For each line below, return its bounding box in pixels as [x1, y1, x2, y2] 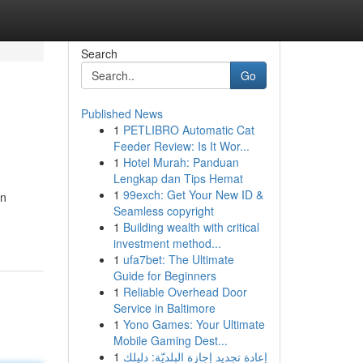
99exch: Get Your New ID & [122, 186, 263, 203]
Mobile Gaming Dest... [113, 332, 228, 348]
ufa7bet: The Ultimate [122, 251, 234, 267]
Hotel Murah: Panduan [122, 154, 239, 170]
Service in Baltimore [113, 300, 216, 316]
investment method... [113, 235, 221, 251]
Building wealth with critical [122, 219, 259, 235]
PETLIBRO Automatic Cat [122, 122, 254, 138]
